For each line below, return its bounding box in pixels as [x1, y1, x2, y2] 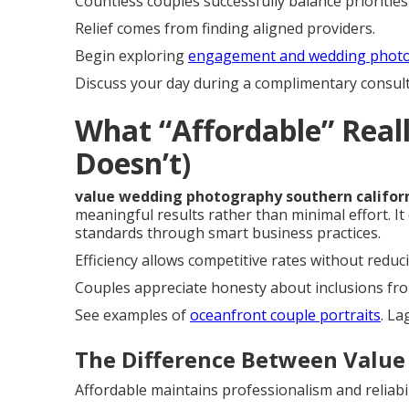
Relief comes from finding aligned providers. [75, 18, 375, 39]
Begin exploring [75, 46, 188, 67]
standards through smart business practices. [75, 223, 381, 244]
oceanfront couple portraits [190, 305, 381, 326]
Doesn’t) [75, 143, 191, 184]
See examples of [75, 305, 190, 326]
